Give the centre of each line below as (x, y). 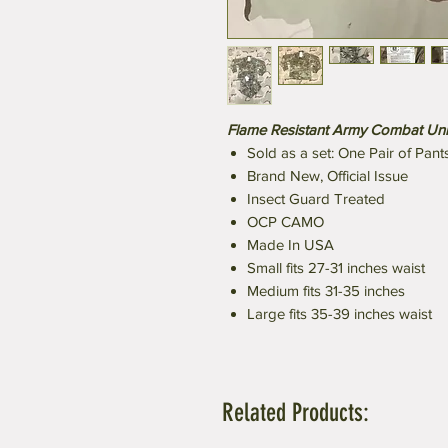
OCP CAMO (285, 221)
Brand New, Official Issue (327, 175)
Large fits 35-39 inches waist (339, 313)
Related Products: (295, 412)
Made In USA (290, 244)
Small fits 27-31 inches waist (336, 267)
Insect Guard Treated (316, 198)
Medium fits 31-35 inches (326, 290)
